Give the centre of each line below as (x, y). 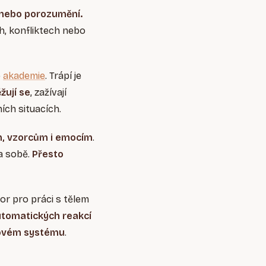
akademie (24, 76)
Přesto (48, 154)
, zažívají (48, 93)
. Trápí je (63, 76)
